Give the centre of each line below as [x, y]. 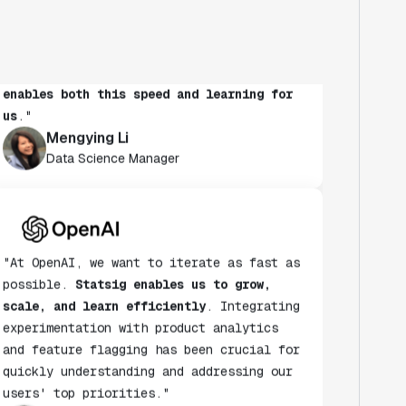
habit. [28, 52]
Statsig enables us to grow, [173, 264]
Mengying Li [87, 119]
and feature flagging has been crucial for [151, 329]
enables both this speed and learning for [147, 74]
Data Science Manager [112, 139]
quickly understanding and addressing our [147, 351]
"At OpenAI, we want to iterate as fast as [151, 242]
